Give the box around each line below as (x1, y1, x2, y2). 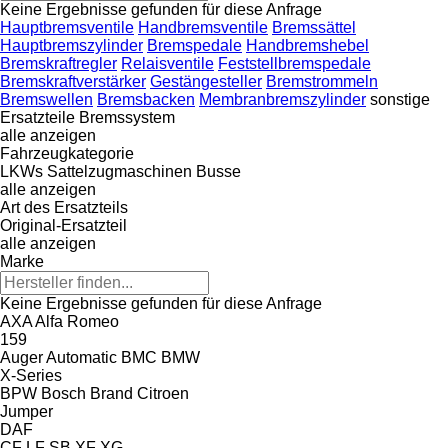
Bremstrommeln (266, 72, 378, 90)
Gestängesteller (150, 72, 262, 90)
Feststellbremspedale (218, 54, 371, 72)
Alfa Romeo (35, 312, 119, 330)
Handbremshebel (246, 36, 369, 54)
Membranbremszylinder (199, 90, 366, 108)
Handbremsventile (138, 18, 268, 36)
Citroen (137, 384, 189, 402)
